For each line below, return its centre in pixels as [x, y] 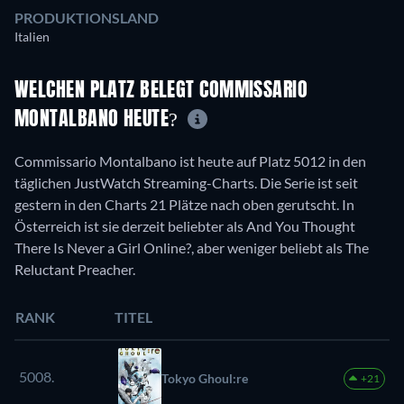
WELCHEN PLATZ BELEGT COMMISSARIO [161, 91]
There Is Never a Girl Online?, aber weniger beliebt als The [192, 248]
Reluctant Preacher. [75, 270]
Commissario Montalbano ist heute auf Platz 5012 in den [190, 161]
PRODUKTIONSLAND [87, 17]
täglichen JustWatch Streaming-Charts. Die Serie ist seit [186, 183]
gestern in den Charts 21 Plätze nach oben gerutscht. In [184, 205]
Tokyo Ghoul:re [205, 379]
